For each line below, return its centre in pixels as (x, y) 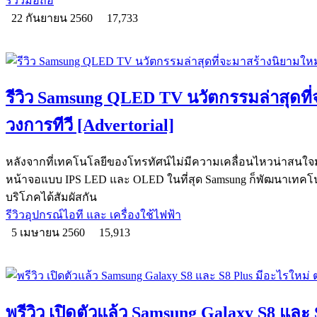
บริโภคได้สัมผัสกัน (51, 197)
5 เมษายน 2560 (50, 233)
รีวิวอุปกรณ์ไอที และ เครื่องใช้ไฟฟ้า (93, 215)
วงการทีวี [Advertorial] (90, 126)
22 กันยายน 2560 (53, 18)
